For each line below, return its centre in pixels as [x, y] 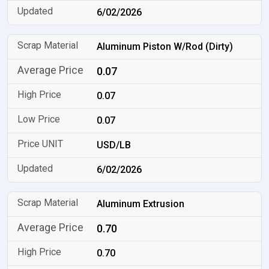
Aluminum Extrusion [141, 204]
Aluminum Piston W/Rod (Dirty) [165, 47]
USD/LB [114, 145]
